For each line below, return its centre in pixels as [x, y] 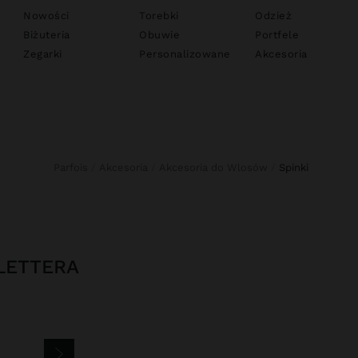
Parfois [74, 167]
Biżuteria [47, 35]
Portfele [277, 35]
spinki [296, 167]
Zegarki [43, 54]
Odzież [273, 16]
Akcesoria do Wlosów [217, 167]
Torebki [159, 16]
